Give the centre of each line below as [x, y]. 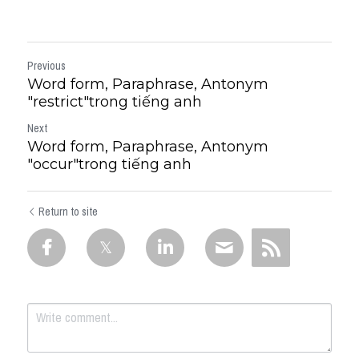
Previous [46, 65]
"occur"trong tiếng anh [109, 164]
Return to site [68, 211]
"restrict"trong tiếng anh [115, 101]
